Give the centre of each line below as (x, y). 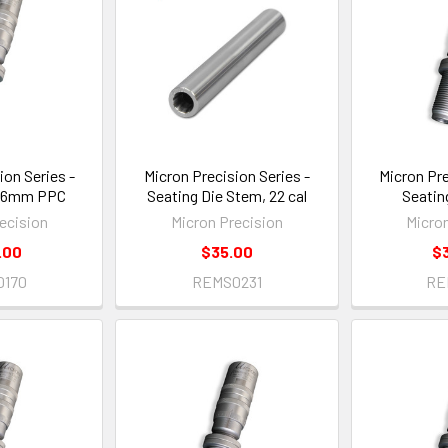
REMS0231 (226, 282)
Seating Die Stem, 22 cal (226, 196)
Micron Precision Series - (226, 176)
